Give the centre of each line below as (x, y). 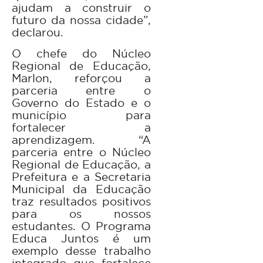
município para (81, 115)
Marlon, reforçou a (81, 78)
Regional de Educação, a (81, 164)
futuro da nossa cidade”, (81, 20)
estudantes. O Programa (81, 226)
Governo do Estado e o (81, 102)
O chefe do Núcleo (81, 53)
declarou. (38, 32)
